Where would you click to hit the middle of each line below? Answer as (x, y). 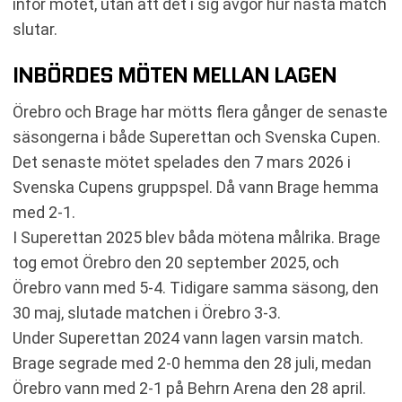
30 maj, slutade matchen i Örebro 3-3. (147, 312)
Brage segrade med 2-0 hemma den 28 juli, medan (192, 363)
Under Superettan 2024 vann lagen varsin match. (188, 337)
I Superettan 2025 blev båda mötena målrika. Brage (197, 237)
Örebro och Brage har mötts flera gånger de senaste (200, 111)
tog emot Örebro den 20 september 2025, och (176, 262)
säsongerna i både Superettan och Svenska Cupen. (197, 136)
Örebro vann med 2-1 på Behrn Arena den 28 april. (189, 388)
